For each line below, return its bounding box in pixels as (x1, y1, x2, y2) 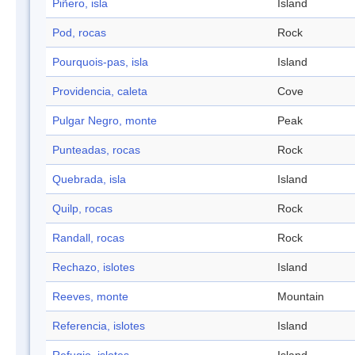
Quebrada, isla (52, 173, 126, 186)
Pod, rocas (52, 26, 106, 40)
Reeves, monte (52, 290, 128, 303)
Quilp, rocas (52, 202, 113, 216)
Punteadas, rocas (52, 143, 140, 157)
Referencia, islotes (52, 319, 145, 333)
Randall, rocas (52, 231, 124, 245)
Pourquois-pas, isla (52, 55, 148, 69)
